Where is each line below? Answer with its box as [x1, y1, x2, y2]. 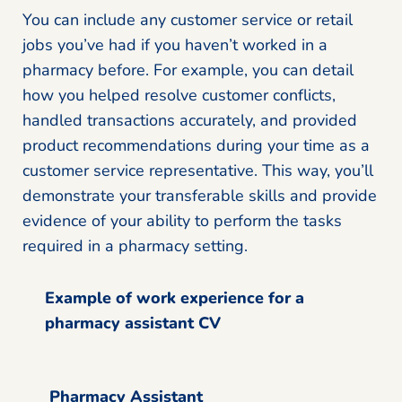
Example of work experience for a [45, 286, 304, 309]
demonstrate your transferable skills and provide [22, 184, 377, 206]
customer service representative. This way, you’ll [22, 159, 373, 181]
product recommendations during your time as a [22, 134, 370, 156]
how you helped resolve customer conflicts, [22, 83, 336, 106]
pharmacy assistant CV [45, 311, 221, 334]
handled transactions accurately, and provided [22, 109, 357, 131]
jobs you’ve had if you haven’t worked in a [22, 33, 328, 56]
